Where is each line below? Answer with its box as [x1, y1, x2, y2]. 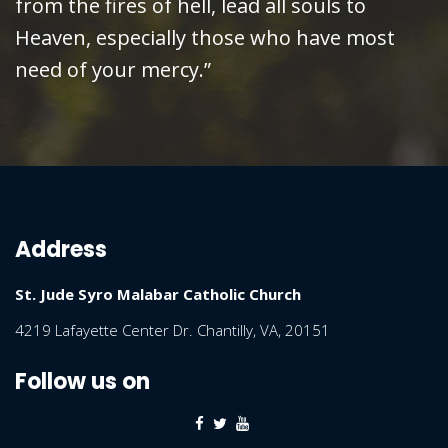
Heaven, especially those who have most [15, 24, 395, 52]
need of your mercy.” [15, 56, 211, 84]
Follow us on [15, 366, 150, 398]
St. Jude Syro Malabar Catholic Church [15, 284, 301, 305]
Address [15, 234, 107, 266]
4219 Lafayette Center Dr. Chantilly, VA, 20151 [15, 320, 330, 341]
